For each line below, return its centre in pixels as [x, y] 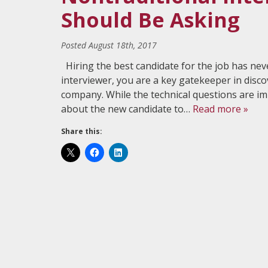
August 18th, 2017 [123, 45]
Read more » [220, 109]
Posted [75, 45]
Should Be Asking [150, 20]
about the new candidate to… [127, 109]
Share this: [82, 131]
